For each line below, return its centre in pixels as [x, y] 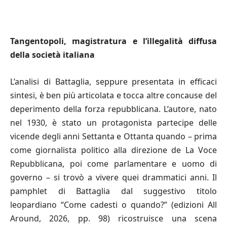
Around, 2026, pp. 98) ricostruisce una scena [113, 218]
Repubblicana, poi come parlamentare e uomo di [113, 163]
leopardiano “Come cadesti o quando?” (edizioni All [113, 204]
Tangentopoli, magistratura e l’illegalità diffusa [113, 41]
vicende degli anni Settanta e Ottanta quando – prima [113, 136]
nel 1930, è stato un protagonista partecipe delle [113, 122]
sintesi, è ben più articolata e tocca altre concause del [113, 95]
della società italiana [52, 54]
